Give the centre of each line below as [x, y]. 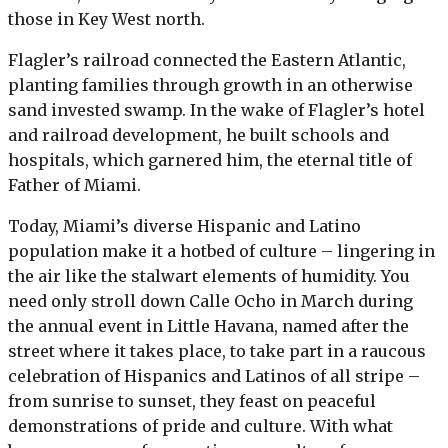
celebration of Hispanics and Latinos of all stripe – [214, 375]
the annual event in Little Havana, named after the [208, 325]
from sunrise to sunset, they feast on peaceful [192, 400]
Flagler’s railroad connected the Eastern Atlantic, [207, 59]
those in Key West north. [106, 18]
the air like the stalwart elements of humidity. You [209, 275]
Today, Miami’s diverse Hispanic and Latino [184, 225]
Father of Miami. [74, 184]
